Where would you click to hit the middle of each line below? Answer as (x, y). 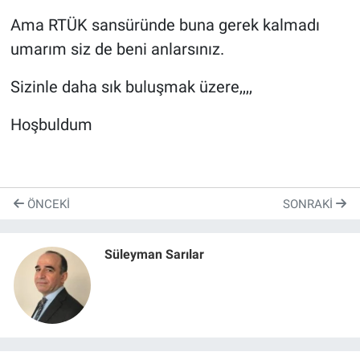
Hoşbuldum (51, 124)
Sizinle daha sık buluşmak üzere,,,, (131, 86)
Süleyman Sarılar (154, 255)
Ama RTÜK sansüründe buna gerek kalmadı (165, 25)
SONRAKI (309, 204)
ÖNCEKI (47, 204)
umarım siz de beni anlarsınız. (117, 49)
